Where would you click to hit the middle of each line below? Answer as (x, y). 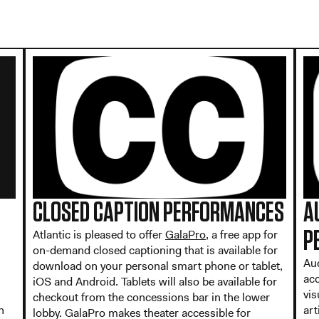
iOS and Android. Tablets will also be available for (155, 281)
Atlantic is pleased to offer (99, 234)
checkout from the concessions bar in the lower (151, 297)
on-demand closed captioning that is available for (155, 250)
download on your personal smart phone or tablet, (158, 266)
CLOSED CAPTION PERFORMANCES (158, 213)
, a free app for (242, 234)
